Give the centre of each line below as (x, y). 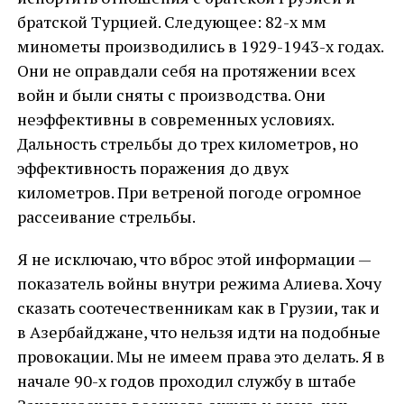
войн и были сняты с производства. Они (171, 95)
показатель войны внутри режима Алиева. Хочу (199, 283)
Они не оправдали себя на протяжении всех (186, 70)
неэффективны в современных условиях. (175, 119)
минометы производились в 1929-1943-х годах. (200, 46)
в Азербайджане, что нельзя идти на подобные (198, 332)
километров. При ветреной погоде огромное (189, 192)
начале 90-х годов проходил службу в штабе (186, 381)
